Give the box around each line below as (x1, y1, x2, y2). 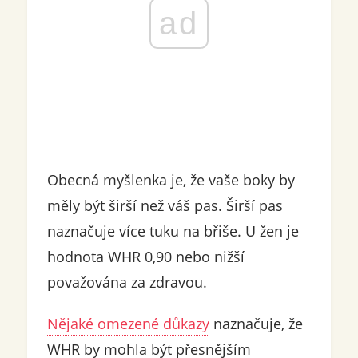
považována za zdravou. (46, 272, 207, 292)
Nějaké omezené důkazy (46, 314, 209, 334)
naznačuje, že (209, 314, 303, 334)
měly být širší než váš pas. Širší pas (46, 196, 283, 216)
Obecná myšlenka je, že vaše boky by (46, 170, 295, 190)
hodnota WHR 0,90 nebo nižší (46, 247, 245, 267)
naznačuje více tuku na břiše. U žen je (46, 221, 299, 241)
